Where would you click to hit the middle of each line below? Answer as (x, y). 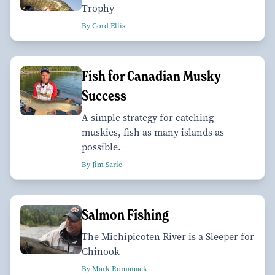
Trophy (98, 8)
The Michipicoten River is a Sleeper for (168, 236)
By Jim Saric (102, 164)
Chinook (101, 251)
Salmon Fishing (125, 214)
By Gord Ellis (103, 25)
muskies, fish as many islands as (153, 132)
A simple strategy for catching (148, 117)
